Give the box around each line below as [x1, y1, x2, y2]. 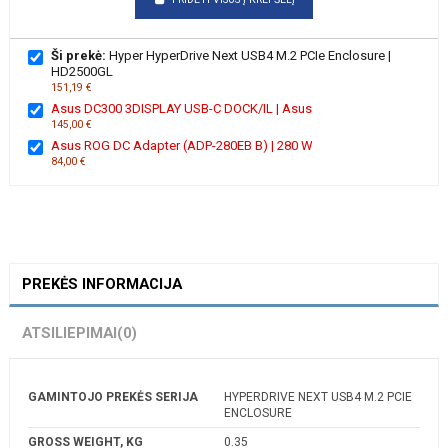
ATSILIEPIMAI [22, 323, 117, 342]
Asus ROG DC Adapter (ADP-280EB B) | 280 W [51, 137, 313, 153]
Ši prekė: [51, 47, 106, 63]
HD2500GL [51, 63, 113, 79]
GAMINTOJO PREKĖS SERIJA [28, 389, 198, 404]
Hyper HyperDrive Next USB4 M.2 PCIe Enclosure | [106, 47, 391, 63]
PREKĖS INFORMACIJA [22, 274, 182, 293]
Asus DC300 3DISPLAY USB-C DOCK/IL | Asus [51, 100, 312, 116]
